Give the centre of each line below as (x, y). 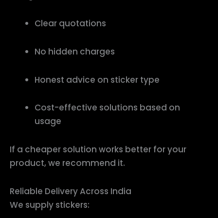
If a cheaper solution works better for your (98, 150)
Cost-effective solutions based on (107, 108)
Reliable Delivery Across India (71, 191)
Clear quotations (70, 24)
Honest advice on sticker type (97, 80)
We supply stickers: (50, 205)
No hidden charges (75, 51)
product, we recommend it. (67, 163)
